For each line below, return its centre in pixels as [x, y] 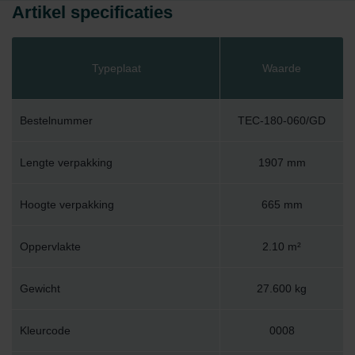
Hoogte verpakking [67, 205]
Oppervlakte [50, 247]
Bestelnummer [56, 121]
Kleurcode [45, 331]
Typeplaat [116, 69]
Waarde [282, 69]
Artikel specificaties [92, 12]
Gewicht [40, 289]
